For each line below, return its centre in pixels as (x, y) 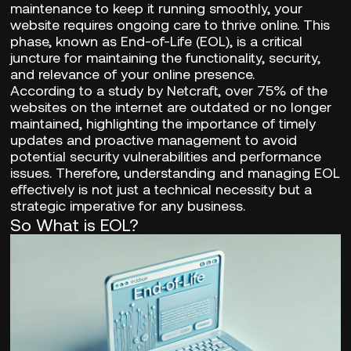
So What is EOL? (75, 224)
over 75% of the (277, 90)
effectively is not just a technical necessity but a (161, 188)
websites (39, 106)
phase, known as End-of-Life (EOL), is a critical (157, 40)
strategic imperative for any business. (128, 205)
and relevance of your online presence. (133, 73)
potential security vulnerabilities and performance (166, 156)
